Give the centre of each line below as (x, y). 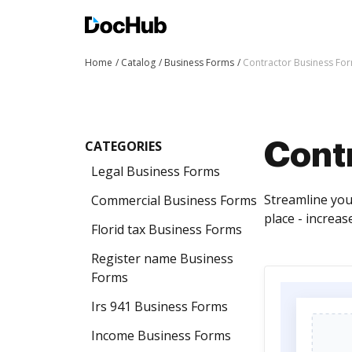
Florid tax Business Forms (167, 229)
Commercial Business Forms (174, 200)
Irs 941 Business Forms (159, 306)
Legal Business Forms (156, 171)
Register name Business (162, 258)
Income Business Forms (161, 335)
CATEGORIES (123, 146)
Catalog (138, 62)
